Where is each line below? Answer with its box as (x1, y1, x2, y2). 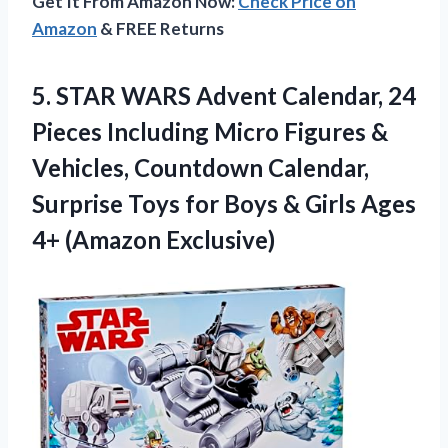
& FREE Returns (97, 17, 224, 39)
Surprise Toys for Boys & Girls (32, 188, 361, 218)
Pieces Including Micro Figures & (32, 116, 388, 146)
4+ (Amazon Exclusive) (32, 224, 275, 254)
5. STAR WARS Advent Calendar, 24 (32, 80, 416, 110)
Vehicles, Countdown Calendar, (32, 152, 369, 182)
